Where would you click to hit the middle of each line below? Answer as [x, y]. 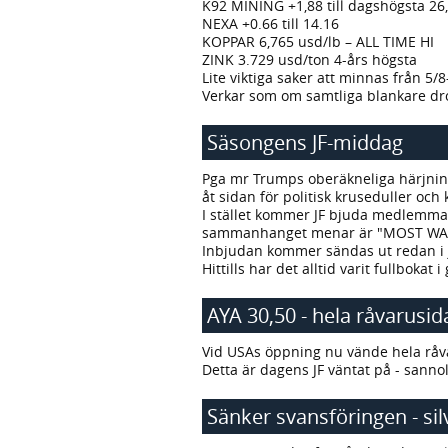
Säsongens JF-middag [305, 143]
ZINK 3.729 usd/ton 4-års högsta [309, 60]
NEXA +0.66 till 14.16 [270, 24]
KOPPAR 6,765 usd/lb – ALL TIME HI [318, 42]
